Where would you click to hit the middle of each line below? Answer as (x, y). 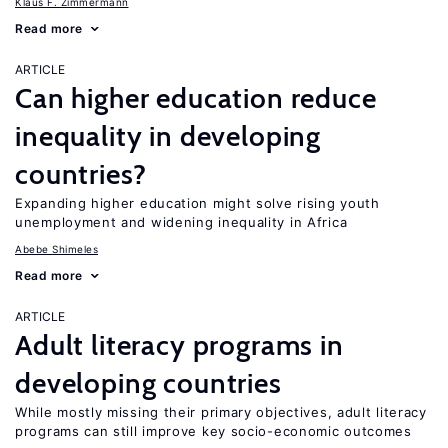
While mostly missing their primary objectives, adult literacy (221, 412)
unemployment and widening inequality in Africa (181, 222)
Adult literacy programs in (179, 345)
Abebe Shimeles (56, 249)
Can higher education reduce (196, 98)
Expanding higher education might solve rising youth (197, 203)
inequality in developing (168, 136)
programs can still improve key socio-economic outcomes (213, 431)
